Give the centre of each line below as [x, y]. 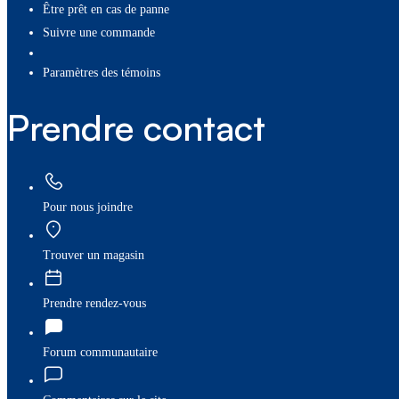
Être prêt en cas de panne [106, 10]
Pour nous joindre [88, 207]
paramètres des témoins [105, 73]
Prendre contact [136, 128]
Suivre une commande [99, 33]
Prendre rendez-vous [94, 304]
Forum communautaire [100, 352]
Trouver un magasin [94, 256]
